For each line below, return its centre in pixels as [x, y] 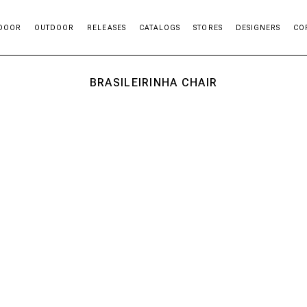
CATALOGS [160, 27]
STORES [208, 27]
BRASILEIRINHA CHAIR [153, 83]
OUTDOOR [54, 27]
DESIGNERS [258, 27]
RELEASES [107, 27]
